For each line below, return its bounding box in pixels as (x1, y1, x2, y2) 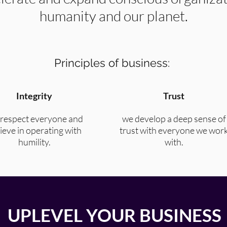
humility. (18, 136, 52, 147)
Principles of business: (54, 56, 170, 69)
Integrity (16, 90, 54, 101)
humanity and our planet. (40, 7, 191, 24)
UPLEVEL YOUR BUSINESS (8, 204, 221, 225)
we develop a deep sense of (122, 113, 226, 124)
